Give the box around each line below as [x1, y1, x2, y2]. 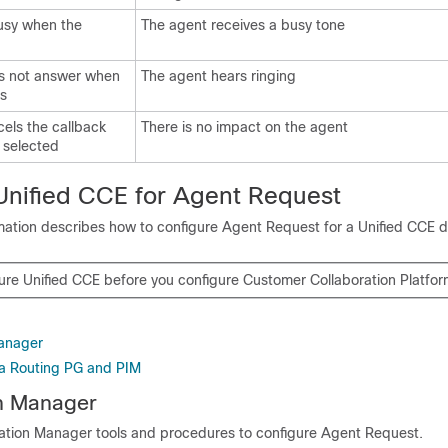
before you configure [100, 272, 243, 288]
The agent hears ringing [141, 68, 296, 84]
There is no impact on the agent [141, 119, 348, 135]
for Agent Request [128, 182, 341, 209]
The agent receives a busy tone [141, 17, 345, 33]
